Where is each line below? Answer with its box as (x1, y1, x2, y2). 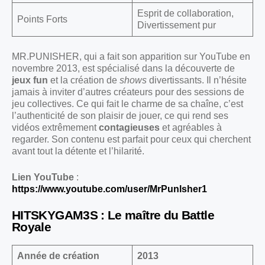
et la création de (48, 75, 119, 86)
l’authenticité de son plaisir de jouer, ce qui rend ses (12, 111, 228, 121)
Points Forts (17, 14, 67, 25)
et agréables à (160, 122, 222, 133)
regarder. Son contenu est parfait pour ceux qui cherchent (12, 134, 251, 145)
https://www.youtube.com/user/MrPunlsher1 (12, 184, 207, 195)
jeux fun (12, 75, 48, 86)
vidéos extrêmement (12, 122, 99, 133)
